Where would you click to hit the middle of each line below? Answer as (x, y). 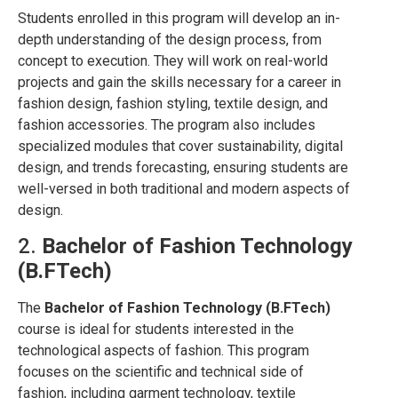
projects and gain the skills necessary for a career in (179, 82)
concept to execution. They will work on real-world (173, 60)
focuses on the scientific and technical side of (161, 372)
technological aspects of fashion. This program (163, 351)
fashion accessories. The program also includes (167, 124)
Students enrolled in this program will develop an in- (179, 18)
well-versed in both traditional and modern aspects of (184, 188)
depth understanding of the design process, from (170, 39)
